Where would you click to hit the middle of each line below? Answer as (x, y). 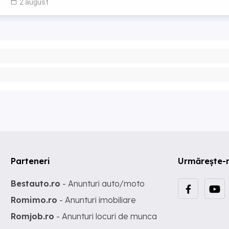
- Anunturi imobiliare (97, 200)
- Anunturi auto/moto (103, 183)
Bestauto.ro (36, 183)
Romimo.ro (34, 200)
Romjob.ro (33, 216)
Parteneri (31, 161)
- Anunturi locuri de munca (106, 216)
